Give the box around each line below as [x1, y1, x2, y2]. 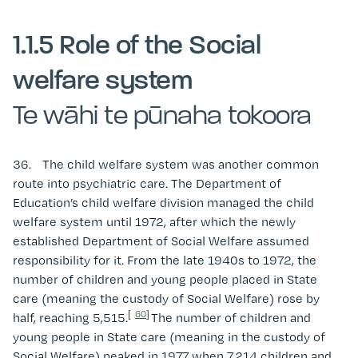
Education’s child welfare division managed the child [13, 194, 314, 210]
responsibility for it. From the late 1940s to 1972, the [13, 252, 316, 268]
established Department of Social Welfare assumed [13, 233, 309, 249]
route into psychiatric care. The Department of [13, 175, 281, 191]
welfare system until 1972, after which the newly [13, 213, 296, 229]
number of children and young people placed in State [13, 271, 317, 287]
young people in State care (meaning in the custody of [13, 328, 325, 344]
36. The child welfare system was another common [13, 156, 319, 172]
